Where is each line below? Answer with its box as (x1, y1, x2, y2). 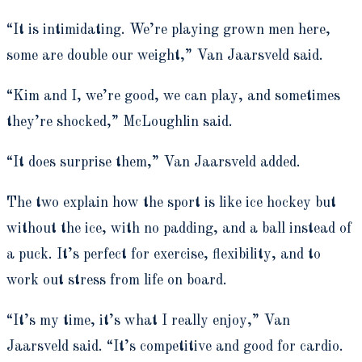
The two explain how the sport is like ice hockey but (6, 195, 336, 210)
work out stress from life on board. (6, 272, 227, 288)
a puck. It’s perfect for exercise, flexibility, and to (6, 246, 321, 262)
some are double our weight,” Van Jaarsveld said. (6, 48, 323, 63)
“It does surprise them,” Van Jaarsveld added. (6, 154, 301, 170)
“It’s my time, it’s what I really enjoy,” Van (6, 313, 290, 328)
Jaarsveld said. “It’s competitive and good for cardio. (6, 339, 343, 354)
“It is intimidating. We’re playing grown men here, (6, 22, 330, 37)
